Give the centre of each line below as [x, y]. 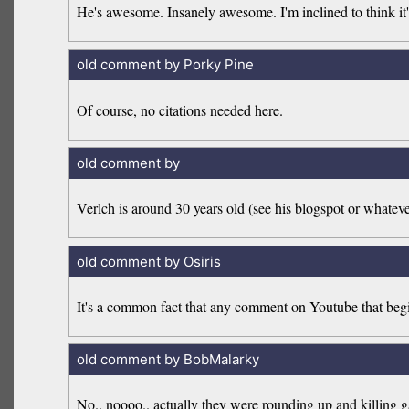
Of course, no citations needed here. [180, 110]
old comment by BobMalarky [168, 360]
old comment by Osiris [148, 261]
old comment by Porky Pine [165, 65]
